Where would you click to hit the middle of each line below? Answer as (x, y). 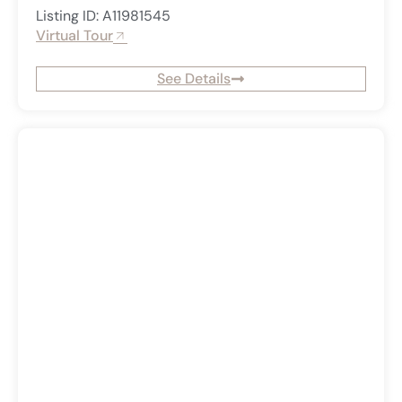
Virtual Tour (74, 36)
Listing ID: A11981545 (103, 16)
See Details (194, 79)
